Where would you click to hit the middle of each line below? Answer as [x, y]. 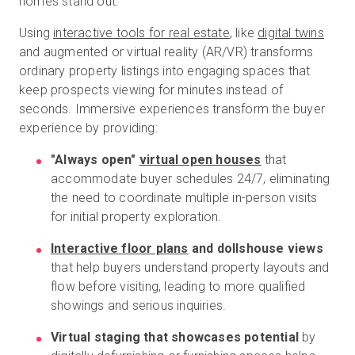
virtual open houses [200, 160]
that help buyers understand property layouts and [190, 267]
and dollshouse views [256, 248]
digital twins [291, 33]
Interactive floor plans [120, 248]
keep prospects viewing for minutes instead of [151, 90]
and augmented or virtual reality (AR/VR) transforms [166, 52]
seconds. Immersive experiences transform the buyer [172, 109]
